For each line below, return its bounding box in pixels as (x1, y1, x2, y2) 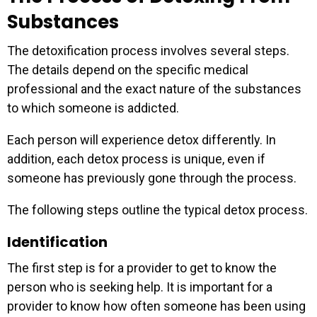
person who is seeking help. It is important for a (7, 279, 272, 295)
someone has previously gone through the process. (7, 171, 296, 186)
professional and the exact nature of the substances (7, 81, 301, 97)
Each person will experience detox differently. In (7, 132, 276, 148)
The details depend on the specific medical (7, 62, 248, 78)
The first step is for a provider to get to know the (7, 260, 277, 276)
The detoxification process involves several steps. (7, 43, 289, 59)
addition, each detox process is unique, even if (7, 151, 265, 167)
